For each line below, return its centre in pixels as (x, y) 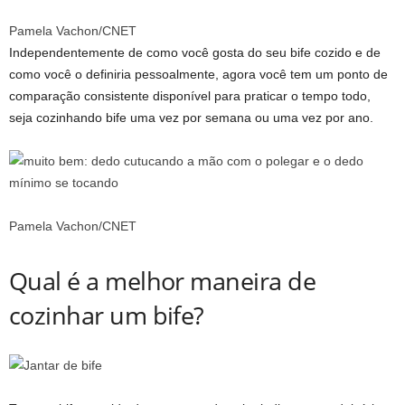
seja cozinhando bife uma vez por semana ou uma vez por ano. (191, 117)
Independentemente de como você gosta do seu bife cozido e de (195, 52)
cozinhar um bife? (107, 315)
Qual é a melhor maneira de (162, 280)
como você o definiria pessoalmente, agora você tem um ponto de (198, 74)
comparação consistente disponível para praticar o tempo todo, (190, 95)
